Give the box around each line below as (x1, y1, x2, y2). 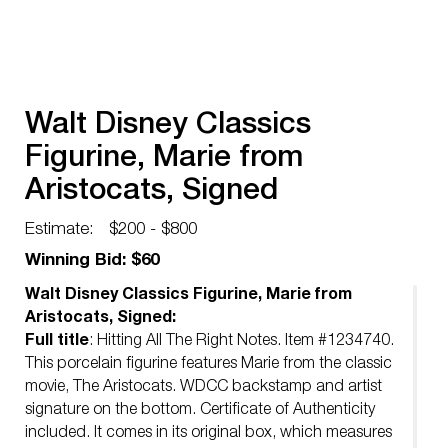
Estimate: (25, 222, 94, 239)
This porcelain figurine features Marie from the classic (25, 357, 392, 373)
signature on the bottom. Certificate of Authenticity (25, 403, 375, 419)
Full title (25, 334, 89, 350)
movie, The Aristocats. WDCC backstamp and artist (25, 380, 382, 396)
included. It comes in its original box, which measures (25, 426, 392, 442)
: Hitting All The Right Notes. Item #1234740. (89, 334, 394, 350)
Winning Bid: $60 (25, 253, 159, 270)
